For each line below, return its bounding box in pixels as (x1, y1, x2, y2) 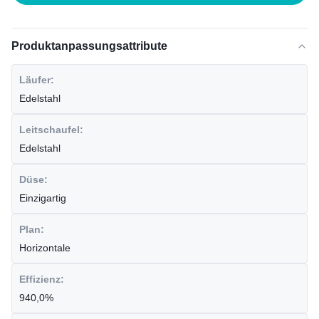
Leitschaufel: (19, 124, 83, 135)
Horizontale (19, 242, 70, 253)
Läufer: (19, 74, 54, 85)
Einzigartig (19, 192, 66, 204)
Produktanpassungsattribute (11, 40, 167, 52)
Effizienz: (19, 273, 64, 285)
